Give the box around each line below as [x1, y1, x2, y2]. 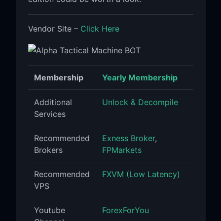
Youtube [34, 205, 65, 215]
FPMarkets [102, 145, 142, 155]
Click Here [80, 23, 119, 34]
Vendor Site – [28, 23, 80, 34]
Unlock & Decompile [102, 97, 178, 107]
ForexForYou [102, 205, 149, 215]
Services [34, 109, 66, 119]
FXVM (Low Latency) [102, 169, 180, 179]
